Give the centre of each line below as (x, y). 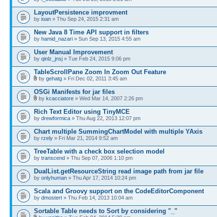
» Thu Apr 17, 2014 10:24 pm (101, 178)
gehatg (54, 78)
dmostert (52, 198)
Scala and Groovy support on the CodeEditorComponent (119, 191)
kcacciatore (60, 98)
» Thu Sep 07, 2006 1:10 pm (99, 158)
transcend (53, 158)
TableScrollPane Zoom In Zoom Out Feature (100, 72)
